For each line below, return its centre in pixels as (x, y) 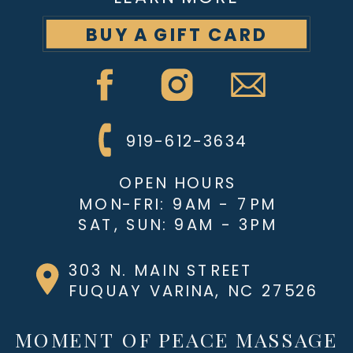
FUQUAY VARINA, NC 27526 (194, 291)
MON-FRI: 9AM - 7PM (178, 204)
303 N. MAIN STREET (161, 270)
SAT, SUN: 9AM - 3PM (178, 225)
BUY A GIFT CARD (177, 35)
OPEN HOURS (178, 183)
